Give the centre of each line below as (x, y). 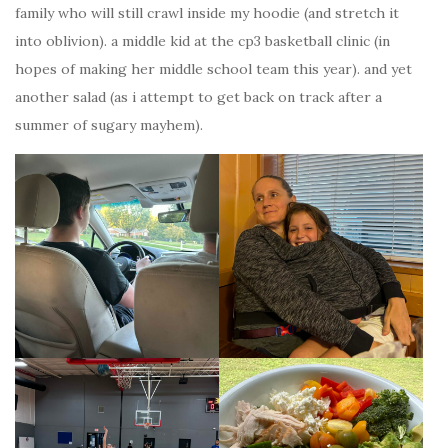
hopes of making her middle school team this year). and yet (213, 69)
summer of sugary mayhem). (109, 125)
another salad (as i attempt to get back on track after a (198, 97)
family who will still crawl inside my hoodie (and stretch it (207, 13)
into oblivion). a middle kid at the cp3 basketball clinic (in (202, 41)
